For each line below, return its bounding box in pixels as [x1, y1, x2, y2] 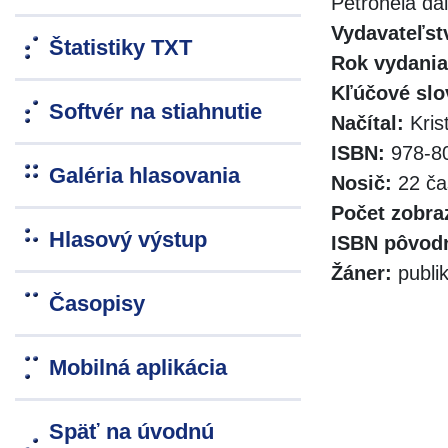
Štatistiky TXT [49, 35, 192, 61]
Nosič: [331, 172, 392, 195]
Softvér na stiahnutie [49, 99, 262, 125]
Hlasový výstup [49, 227, 207, 253]
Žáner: [331, 262, 392, 285]
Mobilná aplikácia [49, 355, 227, 381]
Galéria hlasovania [49, 163, 240, 189]
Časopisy [49, 291, 145, 317]
